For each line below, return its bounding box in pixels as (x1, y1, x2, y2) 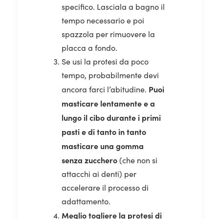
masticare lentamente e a (62, 97, 155, 109)
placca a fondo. (62, 42, 117, 53)
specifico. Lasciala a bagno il (62, 1, 165, 12)
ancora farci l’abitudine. (62, 84, 149, 94)
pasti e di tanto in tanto (62, 126, 146, 137)
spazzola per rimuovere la (62, 28, 155, 39)
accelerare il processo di (62, 182, 149, 193)
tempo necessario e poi (62, 15, 144, 25)
